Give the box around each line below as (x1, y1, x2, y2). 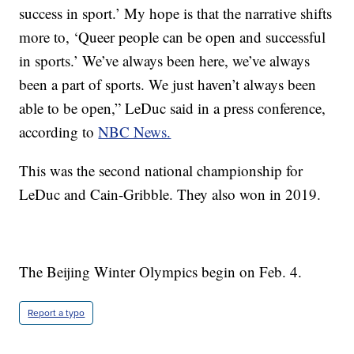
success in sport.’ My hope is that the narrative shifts (19, 3, 333, 24)
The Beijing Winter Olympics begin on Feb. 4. (19, 262, 303, 282)
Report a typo (28, 306, 85, 321)
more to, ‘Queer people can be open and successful (19, 27, 326, 47)
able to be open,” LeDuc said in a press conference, (19, 98, 326, 119)
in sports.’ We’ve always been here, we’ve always (19, 51, 311, 71)
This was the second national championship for (19, 160, 303, 181)
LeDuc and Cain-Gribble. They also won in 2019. (19, 184, 322, 205)
